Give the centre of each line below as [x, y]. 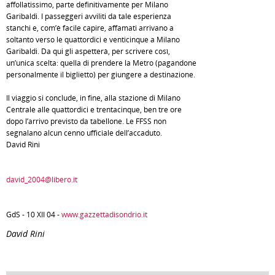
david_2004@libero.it [42, 180]
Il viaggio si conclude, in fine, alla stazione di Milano [93, 98]
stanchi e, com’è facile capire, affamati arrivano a [90, 28]
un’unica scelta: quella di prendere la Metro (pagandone [101, 63]
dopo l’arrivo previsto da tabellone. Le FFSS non [86, 121]
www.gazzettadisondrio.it [104, 215]
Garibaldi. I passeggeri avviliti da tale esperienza [89, 16]
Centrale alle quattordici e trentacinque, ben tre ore [94, 110]
